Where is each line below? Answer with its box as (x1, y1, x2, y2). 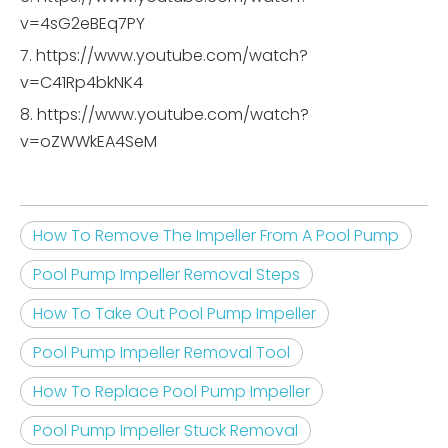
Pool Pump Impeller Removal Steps (33, 263, 300, 287)
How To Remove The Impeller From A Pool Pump (33, 224, 399, 248)
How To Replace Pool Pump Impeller (33, 380, 310, 404)
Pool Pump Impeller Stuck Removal (33, 419, 298, 443)
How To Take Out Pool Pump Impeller (33, 302, 316, 326)
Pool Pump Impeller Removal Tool (33, 341, 290, 365)
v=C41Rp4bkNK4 (20, 71, 143, 95)
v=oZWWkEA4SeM (20, 130, 157, 154)
